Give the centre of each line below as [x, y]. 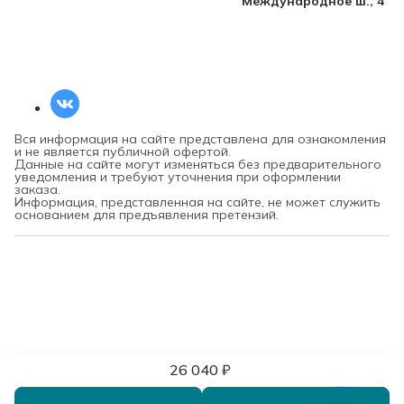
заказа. [37, 189]
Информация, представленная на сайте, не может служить [197, 202]
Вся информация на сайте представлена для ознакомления [200, 138]
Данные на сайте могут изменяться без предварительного [198, 164]
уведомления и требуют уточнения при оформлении [178, 176]
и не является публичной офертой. [123, 151]
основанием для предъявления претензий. [147, 214]
